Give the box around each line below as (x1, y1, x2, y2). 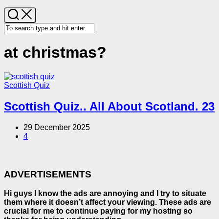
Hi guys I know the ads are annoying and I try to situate (4, 189, 206, 198)
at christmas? (4, 44, 107, 62)
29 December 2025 (23, 123, 90, 131)
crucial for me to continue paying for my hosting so (4, 207, 193, 216)
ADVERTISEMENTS (4, 169, 91, 180)
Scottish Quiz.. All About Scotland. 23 (4, 99, 215, 113)
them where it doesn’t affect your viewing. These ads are (4, 198, 211, 207)
